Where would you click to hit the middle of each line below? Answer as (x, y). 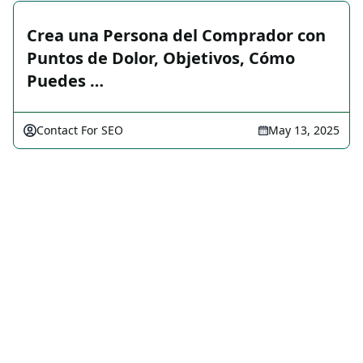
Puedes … (65, 81)
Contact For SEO (80, 130)
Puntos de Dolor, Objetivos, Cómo (161, 58)
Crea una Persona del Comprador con (176, 35)
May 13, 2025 (304, 130)
